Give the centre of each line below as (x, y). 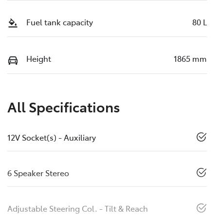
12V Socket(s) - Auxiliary (52, 137)
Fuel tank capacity (60, 22)
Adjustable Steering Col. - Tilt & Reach (78, 208)
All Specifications (64, 106)
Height (39, 59)
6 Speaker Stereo (38, 173)
